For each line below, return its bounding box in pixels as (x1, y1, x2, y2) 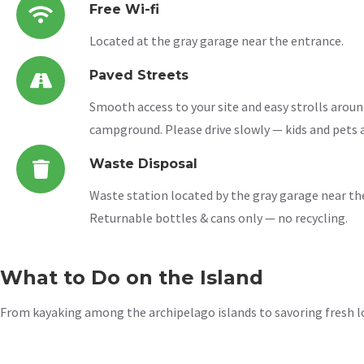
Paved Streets (89, 67, 188, 83)
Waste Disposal (89, 156, 197, 171)
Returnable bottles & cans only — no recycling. (89, 210, 348, 226)
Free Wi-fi (89, 2, 159, 17)
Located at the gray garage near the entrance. (89, 32, 344, 49)
